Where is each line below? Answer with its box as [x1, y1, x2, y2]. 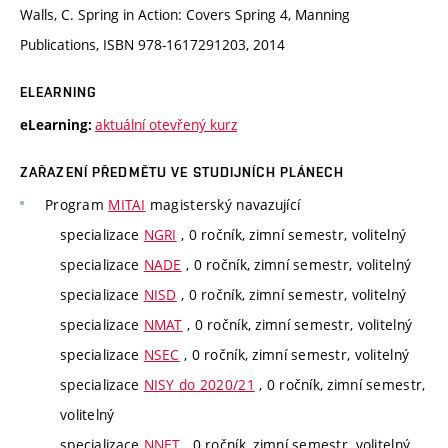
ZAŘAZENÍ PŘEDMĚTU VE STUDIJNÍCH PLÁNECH [20, 164, 344, 181]
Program [45, 195, 109, 215]
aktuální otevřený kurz [95, 115, 237, 135]
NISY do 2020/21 [143, 375, 255, 395]
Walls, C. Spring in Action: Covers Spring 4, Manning [20, 5, 350, 25]
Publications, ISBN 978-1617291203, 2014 [20, 35, 285, 55]
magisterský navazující [145, 195, 301, 215]
